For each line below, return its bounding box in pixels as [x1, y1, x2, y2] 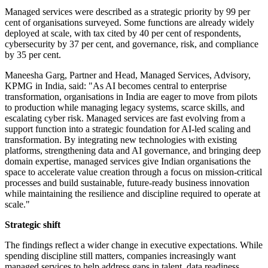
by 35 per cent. [5, 50, 61, 60]
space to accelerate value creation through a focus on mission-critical [5, 167, 262, 178]
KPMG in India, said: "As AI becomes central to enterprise [5, 81, 227, 92]
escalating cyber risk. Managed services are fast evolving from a [5, 113, 245, 124]
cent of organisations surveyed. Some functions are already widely [5, 17, 254, 28]
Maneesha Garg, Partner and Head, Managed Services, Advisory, [5, 70, 251, 81]
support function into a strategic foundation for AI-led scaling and [5, 124, 251, 135]
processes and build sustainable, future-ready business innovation [5, 178, 249, 188]
